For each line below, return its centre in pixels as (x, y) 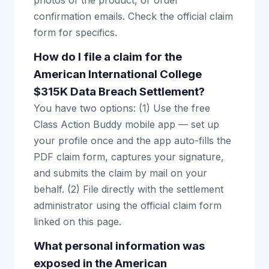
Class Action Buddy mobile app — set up (126, 124)
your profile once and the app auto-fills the (132, 141)
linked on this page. (77, 222)
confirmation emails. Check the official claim (133, 16)
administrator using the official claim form (128, 205)
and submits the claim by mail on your (120, 173)
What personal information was (119, 246)
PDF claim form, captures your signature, (129, 157)
